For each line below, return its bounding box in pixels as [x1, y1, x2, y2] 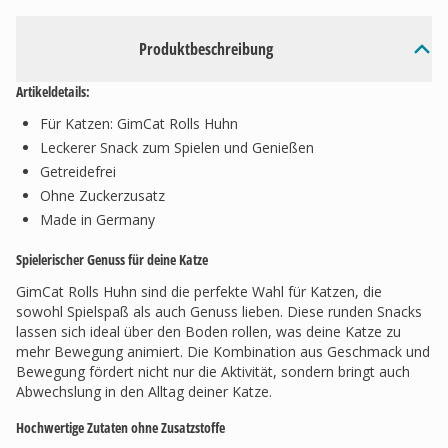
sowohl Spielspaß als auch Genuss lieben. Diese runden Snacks [16, 302, 422, 321]
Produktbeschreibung [138, 38, 273, 60]
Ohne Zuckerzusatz [40, 186, 165, 205]
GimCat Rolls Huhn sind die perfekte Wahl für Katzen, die [16, 282, 382, 301]
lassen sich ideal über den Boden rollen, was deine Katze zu [16, 322, 401, 341]
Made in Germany [40, 210, 155, 229]
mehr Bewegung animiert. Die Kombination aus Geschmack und [16, 342, 430, 361]
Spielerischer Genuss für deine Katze [16, 250, 208, 269]
